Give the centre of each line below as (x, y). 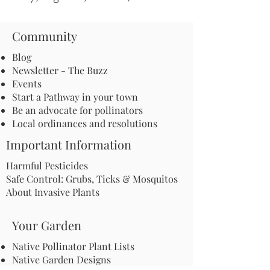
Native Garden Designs (61, 259)
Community (45, 36)
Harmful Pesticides (47, 165)
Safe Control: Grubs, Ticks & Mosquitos (92, 178)
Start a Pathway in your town (75, 96)
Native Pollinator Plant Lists (73, 246)
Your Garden (47, 225)
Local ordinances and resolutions (85, 123)
